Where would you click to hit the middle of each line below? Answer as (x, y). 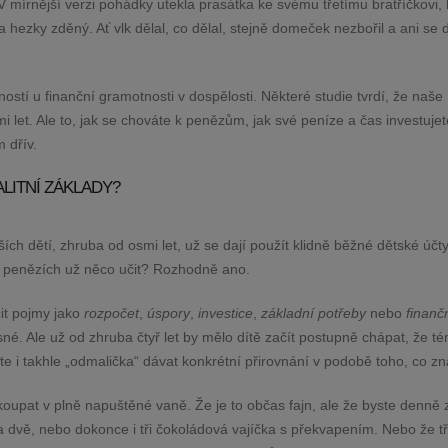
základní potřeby (313, 313)
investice (225, 313)
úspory (168, 313)
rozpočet (111, 313)
